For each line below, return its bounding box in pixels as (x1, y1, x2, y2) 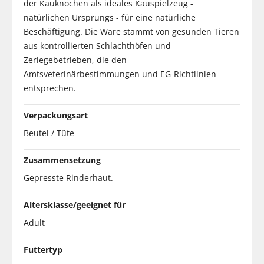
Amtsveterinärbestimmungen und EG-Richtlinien (24, 68, 216, 80)
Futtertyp (24, 243, 62, 255)
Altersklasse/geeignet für (24, 199, 126, 210)
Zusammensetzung (24, 154, 101, 166)
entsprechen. (24, 82, 76, 94)
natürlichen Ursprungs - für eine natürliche (24, 11, 196, 23)
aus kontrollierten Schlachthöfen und (24, 39, 171, 51)
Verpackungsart (24, 109, 88, 121)
